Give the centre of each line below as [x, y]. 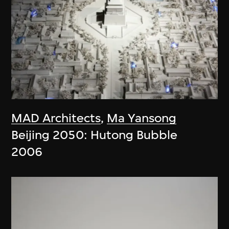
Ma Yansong [142, 118]
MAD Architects [56, 118]
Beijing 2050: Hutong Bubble [95, 135]
